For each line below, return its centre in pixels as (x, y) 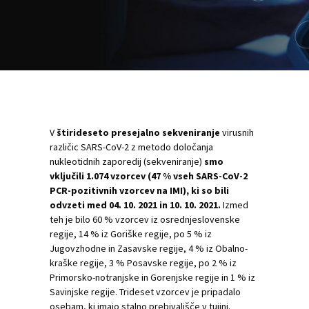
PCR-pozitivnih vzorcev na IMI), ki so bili (139, 190)
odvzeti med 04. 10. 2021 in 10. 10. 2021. (136, 205)
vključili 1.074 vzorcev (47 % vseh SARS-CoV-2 (149, 176)
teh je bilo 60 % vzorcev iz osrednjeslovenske (145, 219)
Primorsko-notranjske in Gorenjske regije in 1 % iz (152, 277)
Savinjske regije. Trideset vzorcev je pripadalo (145, 292)
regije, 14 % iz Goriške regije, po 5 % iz (131, 234)
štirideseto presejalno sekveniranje (138, 132)
